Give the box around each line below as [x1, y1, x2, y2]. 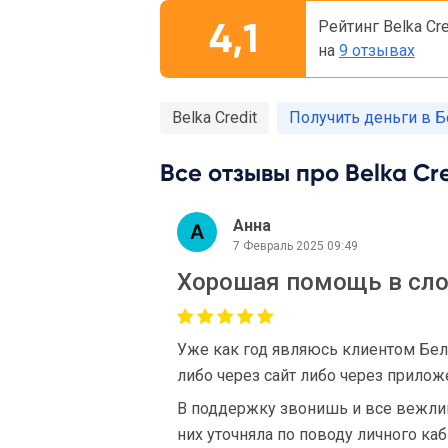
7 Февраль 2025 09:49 [233, 238, 358, 253]
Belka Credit [172, 108, 257, 127]
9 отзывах [339, 41, 415, 60]
